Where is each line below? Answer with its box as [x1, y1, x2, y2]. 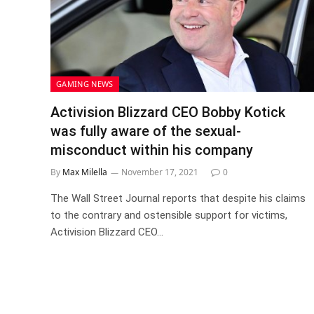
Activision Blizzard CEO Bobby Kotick [50, 103, 285, 121]
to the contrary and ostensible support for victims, [50, 208, 287, 221]
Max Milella [62, 165, 107, 178]
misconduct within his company [50, 141, 253, 158]
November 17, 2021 [121, 165, 198, 178]
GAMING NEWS [56, 78, 114, 89]
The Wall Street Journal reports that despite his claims [50, 191, 306, 205]
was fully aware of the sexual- [50, 122, 241, 139]
